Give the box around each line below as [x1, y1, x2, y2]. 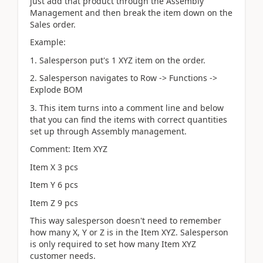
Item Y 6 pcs [30, 179, 78, 191]
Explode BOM [30, 84, 83, 96]
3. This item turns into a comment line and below [30, 102, 224, 113]
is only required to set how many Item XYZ [30, 238, 196, 250]
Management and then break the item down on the [30, 6, 232, 18]
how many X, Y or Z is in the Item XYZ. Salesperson [30, 227, 228, 238]
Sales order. [30, 18, 76, 30]
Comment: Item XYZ [30, 143, 107, 155]
